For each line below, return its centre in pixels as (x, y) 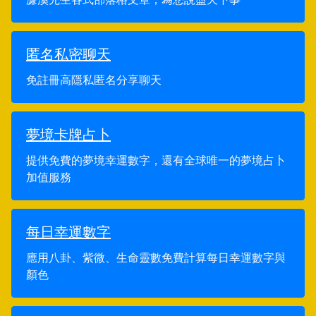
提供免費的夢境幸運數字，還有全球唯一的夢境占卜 (156, 160)
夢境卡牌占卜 (68, 135)
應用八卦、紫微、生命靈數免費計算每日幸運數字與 (156, 257)
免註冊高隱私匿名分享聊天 (94, 80)
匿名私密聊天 (68, 54)
